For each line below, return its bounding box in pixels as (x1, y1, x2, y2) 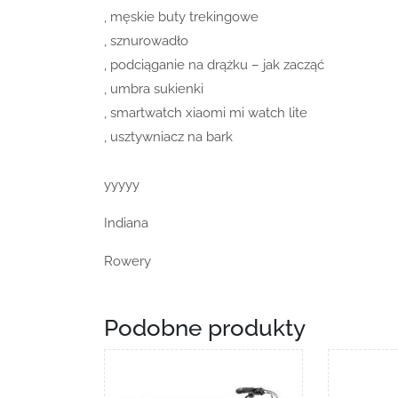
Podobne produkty (104, 314, 306, 341)
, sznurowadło (104, 32, 188, 49)
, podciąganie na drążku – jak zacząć (104, 56, 324, 73)
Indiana (104, 214, 148, 231)
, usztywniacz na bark (104, 128, 233, 145)
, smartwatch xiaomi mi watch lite (104, 104, 307, 121)
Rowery (104, 252, 151, 269)
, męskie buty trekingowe (104, 8, 259, 25)
